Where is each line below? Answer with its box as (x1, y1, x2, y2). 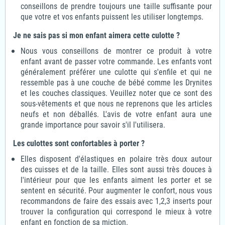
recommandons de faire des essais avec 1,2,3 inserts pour (21, 196, 212, 206)
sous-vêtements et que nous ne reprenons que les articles (21, 98, 212, 108)
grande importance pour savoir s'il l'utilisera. (21, 120, 165, 130)
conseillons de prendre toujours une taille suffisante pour (21, 1, 212, 11)
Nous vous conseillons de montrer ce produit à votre (21, 46, 212, 56)
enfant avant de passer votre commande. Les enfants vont (21, 56, 212, 66)
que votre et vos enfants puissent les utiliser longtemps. (21, 12, 203, 22)
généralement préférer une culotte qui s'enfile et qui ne (21, 67, 212, 77)
